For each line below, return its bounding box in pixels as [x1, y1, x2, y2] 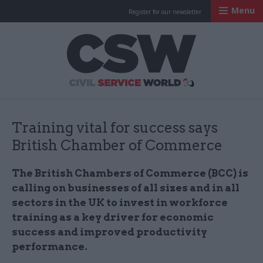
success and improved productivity [12, 226, 207, 238]
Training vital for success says [12, 119, 218, 136]
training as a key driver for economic [12, 211, 214, 223]
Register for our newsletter [129, 8, 201, 16]
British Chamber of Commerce [12, 137, 222, 154]
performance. [12, 241, 87, 252]
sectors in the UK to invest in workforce [12, 197, 228, 208]
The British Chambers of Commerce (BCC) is [12, 167, 248, 179]
